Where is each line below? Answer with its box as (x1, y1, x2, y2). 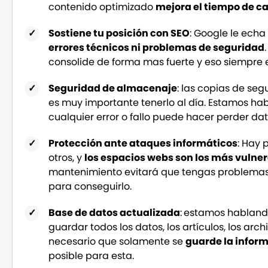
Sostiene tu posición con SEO (48, 26, 190, 40)
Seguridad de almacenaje (48, 81, 178, 95)
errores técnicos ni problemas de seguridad (48, 40, 265, 54)
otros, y (48, 150, 85, 165)
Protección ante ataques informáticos (48, 136, 238, 150)
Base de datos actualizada (48, 205, 181, 220)
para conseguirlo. (48, 179, 132, 193)
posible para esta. (48, 248, 135, 263)
